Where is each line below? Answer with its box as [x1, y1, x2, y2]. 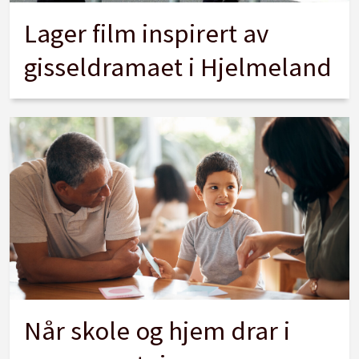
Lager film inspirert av [24, 17, 269, 50]
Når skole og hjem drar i [24, 313, 291, 347]
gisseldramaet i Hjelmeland [24, 50, 333, 84]
